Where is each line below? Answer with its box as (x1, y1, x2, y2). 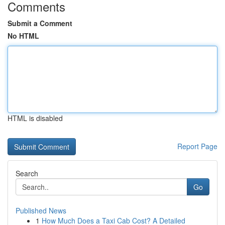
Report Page (177, 141, 217, 151)
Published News (16, 205, 66, 215)
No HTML (8, 31, 39, 41)
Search (16, 168, 38, 178)
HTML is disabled (8, 113, 63, 123)
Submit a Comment (8, 18, 72, 28)
